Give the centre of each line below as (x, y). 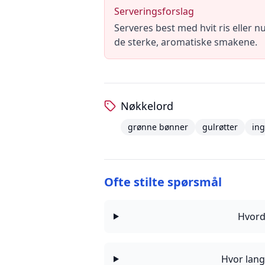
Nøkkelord (147, 106)
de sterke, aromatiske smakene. (186, 42)
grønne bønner (158, 127)
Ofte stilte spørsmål (163, 182)
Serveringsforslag (154, 11)
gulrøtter (220, 127)
